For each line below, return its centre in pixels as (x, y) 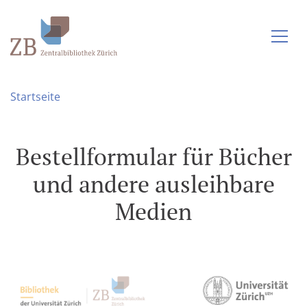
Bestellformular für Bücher (153, 157)
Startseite (35, 97)
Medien (153, 211)
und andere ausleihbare (153, 184)
